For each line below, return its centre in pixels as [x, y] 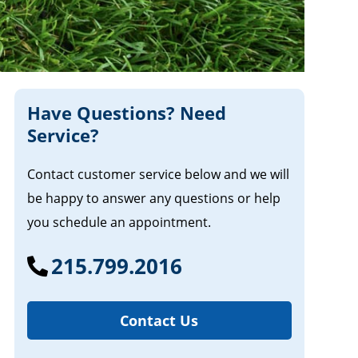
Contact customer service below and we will [158, 174]
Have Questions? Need [126, 112]
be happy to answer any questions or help [153, 198]
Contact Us [159, 320]
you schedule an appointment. [119, 222]
